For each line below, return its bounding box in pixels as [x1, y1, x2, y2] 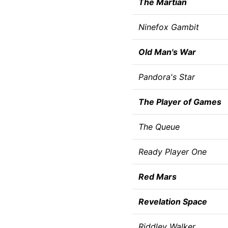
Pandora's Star [138, 72, 195, 82]
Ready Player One [138, 147, 207, 157]
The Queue [138, 122, 180, 132]
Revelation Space [138, 196, 207, 207]
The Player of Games [138, 97, 221, 107]
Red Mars [138, 172, 177, 182]
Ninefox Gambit [138, 22, 199, 32]
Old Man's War [138, 47, 196, 57]
